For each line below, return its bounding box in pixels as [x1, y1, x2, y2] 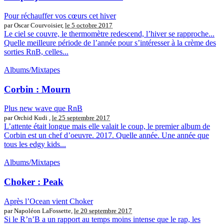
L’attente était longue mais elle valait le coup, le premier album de [4, 122, 210, 131]
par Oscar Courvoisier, [4, 21, 65, 29]
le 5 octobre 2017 [65, 21, 112, 29]
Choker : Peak [4, 176, 63, 187]
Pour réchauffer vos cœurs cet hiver [4, 11, 116, 20]
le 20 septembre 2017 [74, 206, 132, 214]
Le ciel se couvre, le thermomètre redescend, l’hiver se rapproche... [4, 29, 214, 38]
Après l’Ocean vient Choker [4, 196, 93, 205]
